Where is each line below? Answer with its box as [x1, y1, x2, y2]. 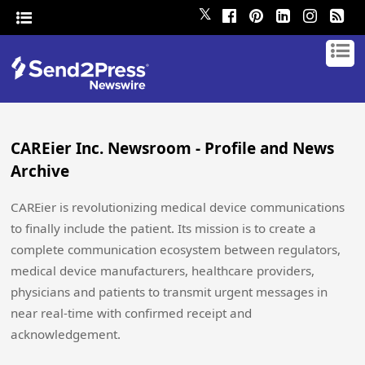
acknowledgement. [11, 326, 121, 342]
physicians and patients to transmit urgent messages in [11, 284, 328, 300]
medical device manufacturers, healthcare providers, [11, 262, 315, 279]
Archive [11, 161, 70, 182]
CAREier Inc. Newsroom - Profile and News [11, 138, 335, 159]
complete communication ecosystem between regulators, [11, 241, 341, 257]
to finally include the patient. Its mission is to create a [11, 220, 317, 236]
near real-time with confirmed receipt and [11, 305, 253, 321]
